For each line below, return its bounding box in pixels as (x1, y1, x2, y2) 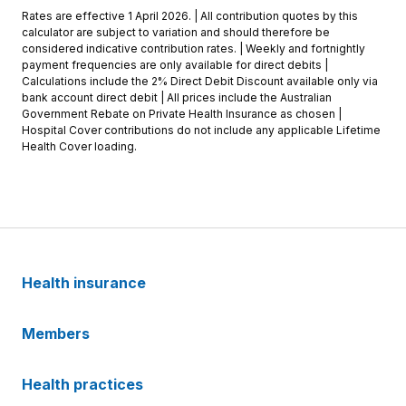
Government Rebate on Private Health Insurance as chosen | (22, 107, 342, 121)
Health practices (22, 375, 147, 394)
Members (22, 324, 93, 343)
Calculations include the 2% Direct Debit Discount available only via (22, 74, 378, 89)
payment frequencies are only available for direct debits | (22, 58, 328, 72)
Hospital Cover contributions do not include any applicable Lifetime (22, 123, 381, 138)
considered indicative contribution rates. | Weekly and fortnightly (22, 42, 365, 56)
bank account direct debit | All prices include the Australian (22, 91, 332, 105)
